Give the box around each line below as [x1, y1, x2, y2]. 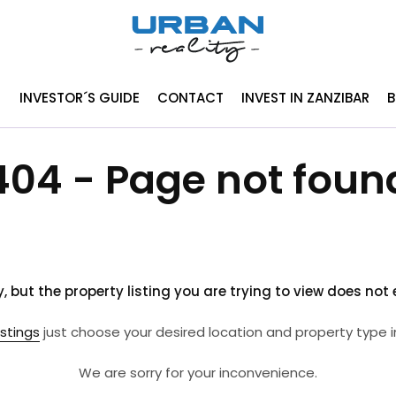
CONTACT [156, 88, 224, 107]
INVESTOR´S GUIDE [19, 88, 140, 107]
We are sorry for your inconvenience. [79, 363, 317, 382]
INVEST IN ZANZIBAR [240, 88, 369, 107]
